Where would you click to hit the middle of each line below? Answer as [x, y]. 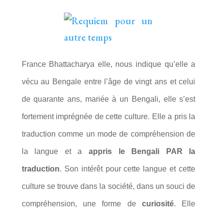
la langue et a [55, 151]
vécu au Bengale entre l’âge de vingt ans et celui [108, 81]
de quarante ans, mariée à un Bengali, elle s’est [108, 99]
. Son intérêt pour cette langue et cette [127, 169]
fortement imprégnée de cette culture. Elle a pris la [108, 116]
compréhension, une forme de [82, 203]
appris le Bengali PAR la [142, 151]
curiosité [158, 203]
